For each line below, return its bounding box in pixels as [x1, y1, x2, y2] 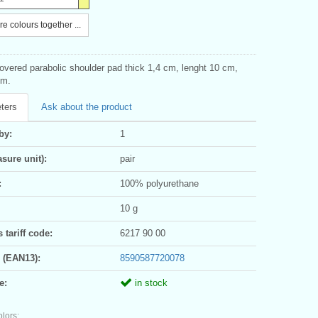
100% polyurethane [120, 177, 199, 189]
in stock [132, 277, 168, 288]
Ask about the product [41, 101, 132, 112]
